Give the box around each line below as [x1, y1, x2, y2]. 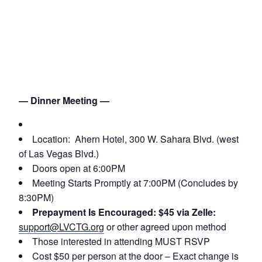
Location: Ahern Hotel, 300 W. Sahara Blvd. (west [32, 132, 239, 146]
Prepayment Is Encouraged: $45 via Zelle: [32, 205, 216, 219]
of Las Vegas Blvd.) [19, 147, 99, 161]
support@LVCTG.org [19, 220, 104, 234]
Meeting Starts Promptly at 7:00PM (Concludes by [32, 176, 238, 190]
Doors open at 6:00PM [32, 161, 125, 175]
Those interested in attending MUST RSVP [32, 235, 210, 249]
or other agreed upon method [104, 220, 226, 234]
